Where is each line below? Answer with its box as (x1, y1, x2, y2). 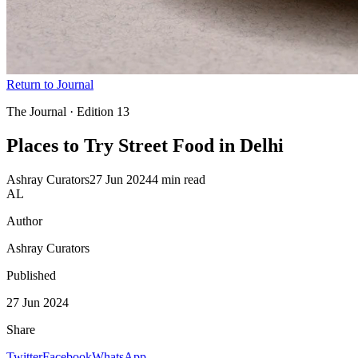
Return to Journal (6, 78, 93, 91)
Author (6, 213, 42, 228)
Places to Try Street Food (6, 134, 214, 156)
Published (6, 268, 56, 282)
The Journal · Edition (6, 105, 117, 118)
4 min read (152, 172, 205, 186)
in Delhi (219, 134, 284, 156)
